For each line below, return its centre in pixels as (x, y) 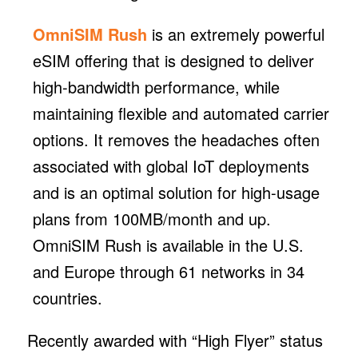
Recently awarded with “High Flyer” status (175, 340)
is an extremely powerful (235, 34)
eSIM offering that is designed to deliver (173, 60)
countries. (67, 297)
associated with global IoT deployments (171, 165)
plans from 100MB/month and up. (151, 218)
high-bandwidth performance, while (156, 86)
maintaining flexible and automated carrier (181, 113)
